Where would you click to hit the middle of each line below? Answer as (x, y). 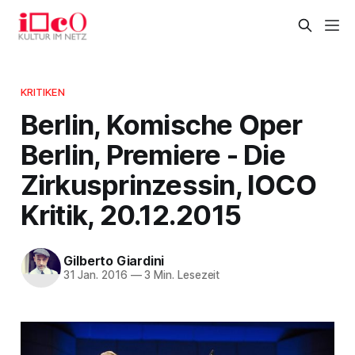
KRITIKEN (42, 92)
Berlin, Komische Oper (161, 124)
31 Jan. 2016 (95, 275)
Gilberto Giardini (114, 261)
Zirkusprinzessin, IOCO (168, 184)
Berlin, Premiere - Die (153, 154)
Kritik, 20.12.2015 (131, 214)
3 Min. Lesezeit (181, 275)
